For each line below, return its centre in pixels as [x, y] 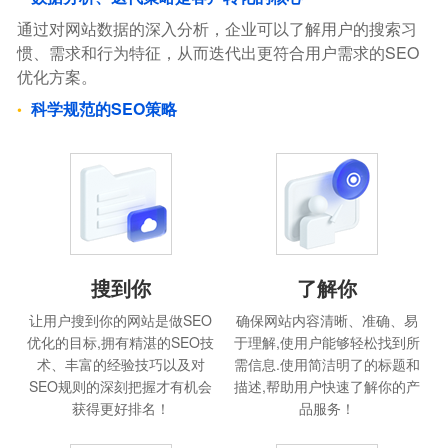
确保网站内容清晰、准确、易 [327, 319]
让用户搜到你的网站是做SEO [121, 319]
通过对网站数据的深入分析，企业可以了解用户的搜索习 [217, 28]
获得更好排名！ [120, 407]
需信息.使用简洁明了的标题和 [327, 363]
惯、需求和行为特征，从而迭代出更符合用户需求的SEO [218, 52]
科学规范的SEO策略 [104, 108]
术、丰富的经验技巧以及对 [120, 363]
